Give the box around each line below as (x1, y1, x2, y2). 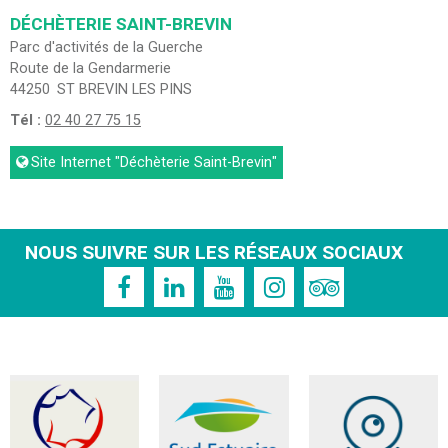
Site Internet (31, 152, 111, 174)
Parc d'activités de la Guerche (10, 37, 203, 59)
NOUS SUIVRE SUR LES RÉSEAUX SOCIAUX (25, 239, 403, 268)
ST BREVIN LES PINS (57, 79, 193, 101)
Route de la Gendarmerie (10, 58, 171, 80)
